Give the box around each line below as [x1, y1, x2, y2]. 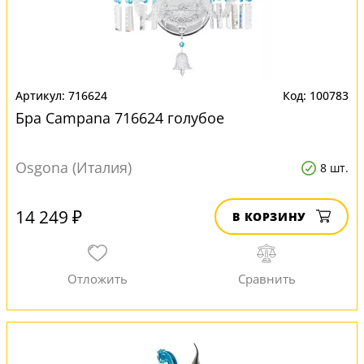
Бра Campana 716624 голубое [15, 108, 224, 128]
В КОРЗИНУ [232, 209, 306, 224]
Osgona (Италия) [15, 158, 132, 177]
